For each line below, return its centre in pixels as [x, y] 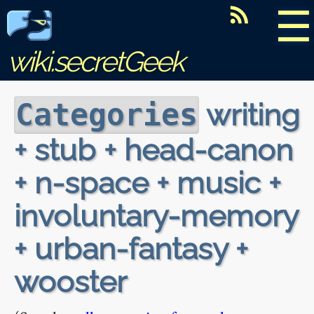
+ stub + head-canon [153, 150]
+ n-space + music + [148, 183]
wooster [70, 281]
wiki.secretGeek [95, 61]
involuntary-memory [156, 216]
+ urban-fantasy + [131, 248]
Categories [107, 115]
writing [250, 115]
